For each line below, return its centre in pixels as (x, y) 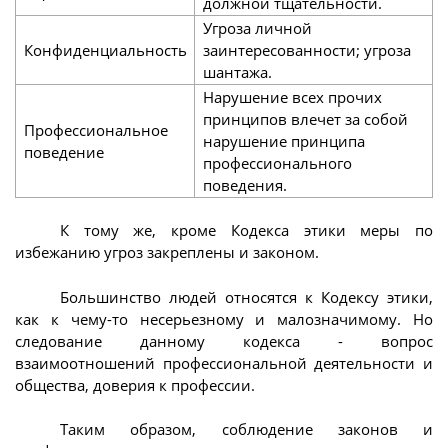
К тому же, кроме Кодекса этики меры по (246, 230)
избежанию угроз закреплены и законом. (167, 252)
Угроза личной (257, 28)
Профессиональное (95, 130)
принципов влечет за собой (305, 119)
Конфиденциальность (105, 50)
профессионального (277, 163)
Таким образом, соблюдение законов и (246, 429)
